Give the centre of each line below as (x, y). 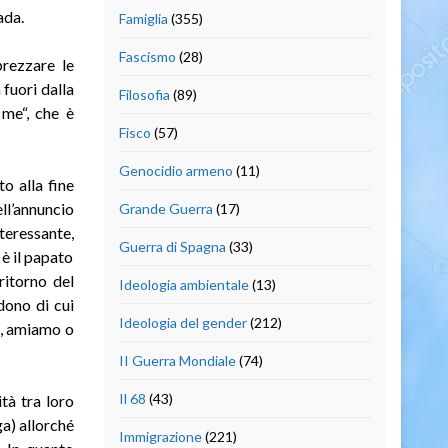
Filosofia (144, 94)
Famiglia (143, 18)
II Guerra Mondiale (177, 360)
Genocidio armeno (175, 170)
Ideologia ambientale (183, 284)
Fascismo (147, 56)
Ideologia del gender (182, 322)
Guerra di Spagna (172, 246)
